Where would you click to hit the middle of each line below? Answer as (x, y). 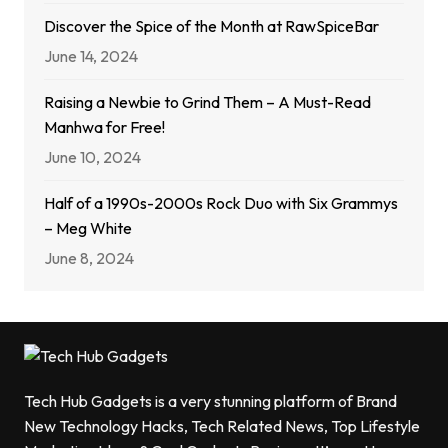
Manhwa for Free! (104, 127)
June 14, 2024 (90, 56)
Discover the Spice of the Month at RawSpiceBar (211, 26)
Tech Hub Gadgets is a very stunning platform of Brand (210, 401)
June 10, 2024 (92, 157)
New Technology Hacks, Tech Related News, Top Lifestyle (221, 426)
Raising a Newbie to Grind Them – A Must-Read (207, 102)
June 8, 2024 (88, 258)
